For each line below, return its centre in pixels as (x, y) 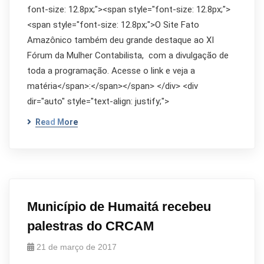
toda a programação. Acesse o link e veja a (111, 71)
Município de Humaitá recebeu (119, 207)
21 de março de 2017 (77, 247)
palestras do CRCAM (90, 226)
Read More (57, 122)
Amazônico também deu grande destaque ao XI (121, 40)
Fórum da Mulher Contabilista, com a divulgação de (128, 55)
